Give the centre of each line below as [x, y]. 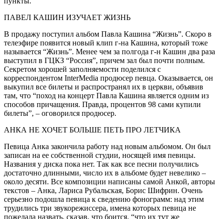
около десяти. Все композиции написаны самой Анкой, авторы [109, 181]
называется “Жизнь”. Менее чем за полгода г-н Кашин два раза [109, 51]
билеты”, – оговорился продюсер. [60, 113]
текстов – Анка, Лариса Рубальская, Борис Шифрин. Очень [103, 190]
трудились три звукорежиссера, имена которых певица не [100, 208]
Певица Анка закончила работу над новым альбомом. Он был [107, 146]
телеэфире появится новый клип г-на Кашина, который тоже [106, 43]
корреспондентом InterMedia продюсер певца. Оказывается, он [109, 78]
